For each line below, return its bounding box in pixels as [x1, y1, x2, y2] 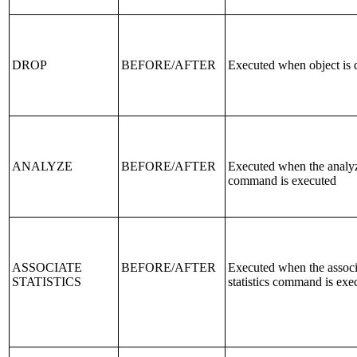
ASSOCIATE [12, 261, 82, 274]
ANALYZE [12, 159, 73, 173]
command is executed [228, 174, 336, 187]
